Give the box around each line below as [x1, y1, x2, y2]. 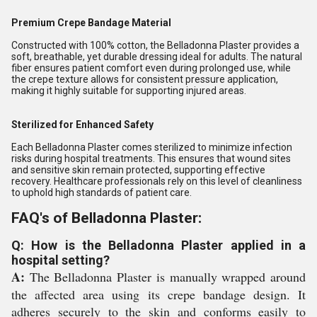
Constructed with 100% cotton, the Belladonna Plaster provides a [11, 40, 299, 51]
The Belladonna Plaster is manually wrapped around [25, 268, 306, 285]
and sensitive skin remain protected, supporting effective [11, 164, 265, 175]
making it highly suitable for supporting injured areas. [11, 85, 246, 96]
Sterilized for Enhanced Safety [11, 119, 154, 130]
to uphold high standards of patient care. [11, 187, 192, 198]
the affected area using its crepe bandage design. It [11, 286, 306, 303]
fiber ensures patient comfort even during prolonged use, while [11, 62, 291, 74]
